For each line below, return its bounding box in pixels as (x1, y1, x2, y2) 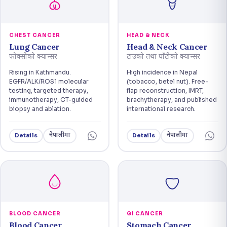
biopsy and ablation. (9, 104, 71, 112)
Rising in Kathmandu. (9, 68, 71, 76)
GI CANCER (126, 210, 163, 217)
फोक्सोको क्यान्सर (9, 52, 57, 62)
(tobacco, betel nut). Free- (126, 77, 208, 85)
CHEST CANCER (9, 31, 60, 39)
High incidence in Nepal (126, 68, 198, 76)
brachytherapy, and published (126, 95, 217, 103)
